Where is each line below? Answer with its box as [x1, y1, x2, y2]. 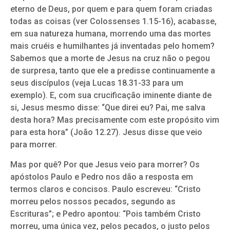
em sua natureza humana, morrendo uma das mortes [10, 29, 211, 39]
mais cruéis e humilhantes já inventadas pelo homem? [10, 41, 215, 51]
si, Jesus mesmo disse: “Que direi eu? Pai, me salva [10, 103, 205, 113]
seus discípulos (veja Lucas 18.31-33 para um [10, 78, 183, 88]
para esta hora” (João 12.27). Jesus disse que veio [10, 127, 202, 138]
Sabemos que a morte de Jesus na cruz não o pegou [10, 53, 210, 64]
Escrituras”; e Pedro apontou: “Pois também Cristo [10, 208, 201, 219]
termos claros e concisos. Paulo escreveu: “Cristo [10, 184, 201, 194]
